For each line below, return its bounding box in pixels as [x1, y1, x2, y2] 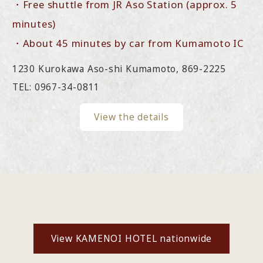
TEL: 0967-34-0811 [12, 80, 100, 94]
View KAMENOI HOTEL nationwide [50, 231, 213, 245]
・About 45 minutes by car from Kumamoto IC [12, 36, 244, 50]
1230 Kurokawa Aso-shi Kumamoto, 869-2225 [12, 62, 226, 76]
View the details [94, 110, 169, 123]
